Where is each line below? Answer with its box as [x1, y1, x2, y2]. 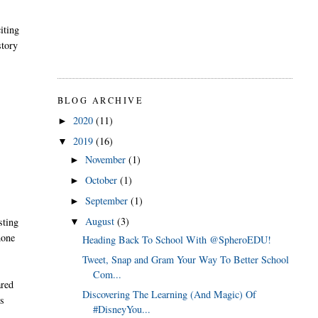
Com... [93, 267, 122, 281]
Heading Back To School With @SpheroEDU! [82, 232, 272, 246]
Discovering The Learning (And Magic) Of [82, 287, 257, 301]
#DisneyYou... [93, 302, 151, 316]
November [84, 152, 128, 166]
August [84, 214, 117, 229]
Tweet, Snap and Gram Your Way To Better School [82, 252, 290, 266]
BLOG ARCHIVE [57, 94, 144, 106]
